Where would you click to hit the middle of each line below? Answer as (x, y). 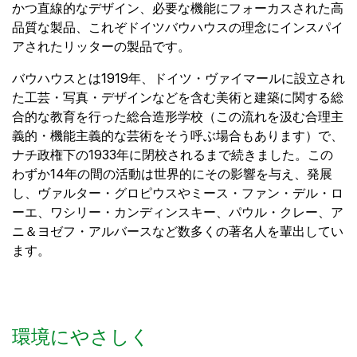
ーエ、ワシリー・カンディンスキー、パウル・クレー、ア (178, 212)
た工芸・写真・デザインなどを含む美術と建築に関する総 (178, 98)
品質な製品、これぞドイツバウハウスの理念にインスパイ (178, 27)
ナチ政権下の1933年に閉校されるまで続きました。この (173, 155)
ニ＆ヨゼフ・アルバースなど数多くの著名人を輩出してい (178, 231)
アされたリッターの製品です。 (101, 47)
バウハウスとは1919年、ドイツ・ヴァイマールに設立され (178, 78)
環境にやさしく (81, 337)
